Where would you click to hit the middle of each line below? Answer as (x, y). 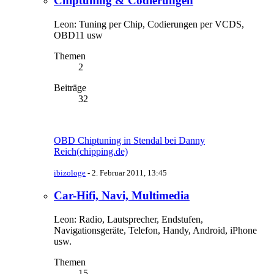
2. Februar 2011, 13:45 (129, 172)
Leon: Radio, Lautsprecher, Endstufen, (128, 219)
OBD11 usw (78, 35)
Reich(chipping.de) (91, 151)
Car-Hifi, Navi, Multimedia (122, 196)
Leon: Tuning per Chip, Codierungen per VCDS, (149, 24)
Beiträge (70, 87)
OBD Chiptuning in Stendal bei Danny (129, 140)
